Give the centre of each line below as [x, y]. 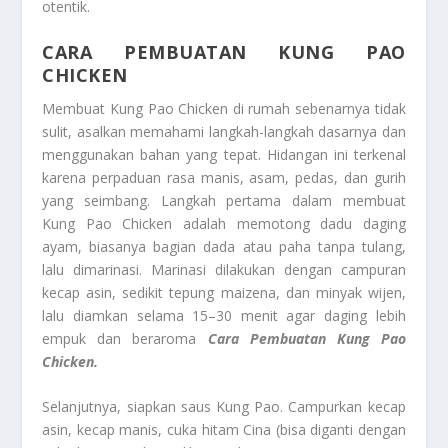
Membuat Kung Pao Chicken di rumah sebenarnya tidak [224, 108]
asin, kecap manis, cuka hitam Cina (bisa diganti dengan [224, 430]
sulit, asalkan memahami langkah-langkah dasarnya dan [224, 131]
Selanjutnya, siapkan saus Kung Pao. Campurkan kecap [224, 407]
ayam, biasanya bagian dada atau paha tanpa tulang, [224, 246]
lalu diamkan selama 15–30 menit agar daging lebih [224, 315]
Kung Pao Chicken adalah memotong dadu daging [224, 223]
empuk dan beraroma [119, 338]
